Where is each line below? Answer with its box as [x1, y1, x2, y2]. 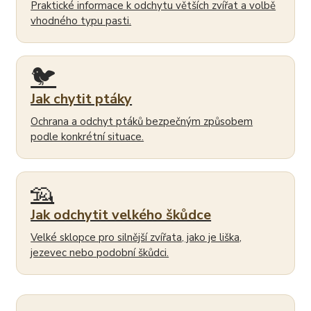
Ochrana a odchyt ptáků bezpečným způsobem [31, 114, 253, 128]
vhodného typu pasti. [31, 13, 132, 28]
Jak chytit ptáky [31, 89, 133, 108]
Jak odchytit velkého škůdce [31, 205, 212, 224]
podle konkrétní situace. [31, 129, 144, 144]
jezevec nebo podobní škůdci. [31, 245, 169, 260]
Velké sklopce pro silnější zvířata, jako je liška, [31, 230, 242, 244]
